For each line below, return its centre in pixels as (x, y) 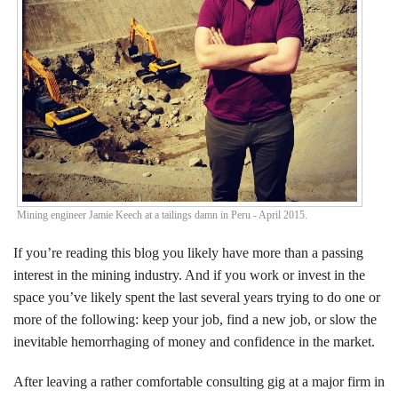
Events (48, 59)
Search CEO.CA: (76, 124)
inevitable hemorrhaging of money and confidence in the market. (194, 342)
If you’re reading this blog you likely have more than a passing (188, 253)
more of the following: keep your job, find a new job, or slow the (195, 320)
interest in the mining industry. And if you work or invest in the (189, 275)
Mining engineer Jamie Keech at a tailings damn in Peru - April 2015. (162, 215)
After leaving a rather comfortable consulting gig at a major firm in (199, 382)
